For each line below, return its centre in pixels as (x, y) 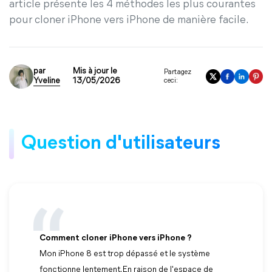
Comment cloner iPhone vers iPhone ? (116, 238)
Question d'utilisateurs (121, 144)
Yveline (47, 81)
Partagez (177, 72)
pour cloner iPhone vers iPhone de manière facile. (129, 20)
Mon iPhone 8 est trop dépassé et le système (125, 254)
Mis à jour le (95, 71)
